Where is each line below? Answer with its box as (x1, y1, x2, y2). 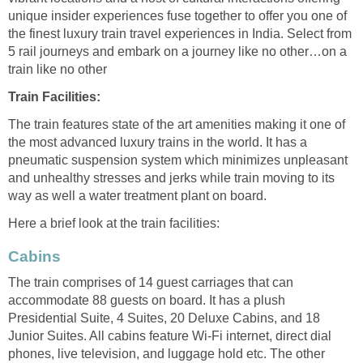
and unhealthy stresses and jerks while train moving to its (8, 170, 335, 185)
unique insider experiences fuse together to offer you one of (8, 8, 347, 23)
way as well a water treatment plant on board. (8, 188, 267, 203)
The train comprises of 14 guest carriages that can (8, 275, 293, 289)
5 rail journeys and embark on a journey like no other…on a (8, 44, 347, 58)
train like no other (8, 62, 107, 76)
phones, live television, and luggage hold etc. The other (8, 346, 325, 361)
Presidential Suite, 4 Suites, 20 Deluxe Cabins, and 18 (8, 310, 320, 325)
